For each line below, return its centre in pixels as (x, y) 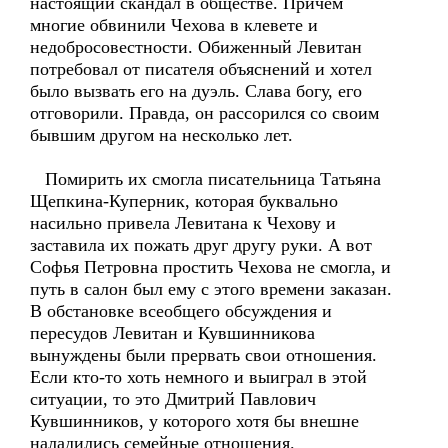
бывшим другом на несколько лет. (161, 135)
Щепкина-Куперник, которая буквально (184, 201)
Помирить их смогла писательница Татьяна (205, 179)
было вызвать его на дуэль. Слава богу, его (196, 91)
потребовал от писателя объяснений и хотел (201, 69)
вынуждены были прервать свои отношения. (203, 355)
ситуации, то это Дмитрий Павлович (173, 399)
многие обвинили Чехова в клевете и (174, 25)
